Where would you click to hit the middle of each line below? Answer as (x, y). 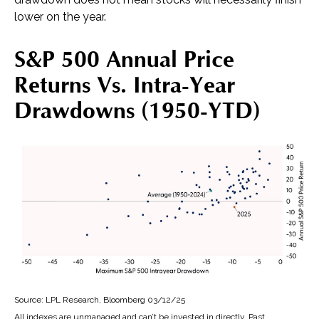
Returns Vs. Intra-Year (125, 85)
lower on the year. (60, 17)
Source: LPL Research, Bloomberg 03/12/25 (100, 299)
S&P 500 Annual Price (124, 60)
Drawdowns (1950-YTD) (137, 111)
